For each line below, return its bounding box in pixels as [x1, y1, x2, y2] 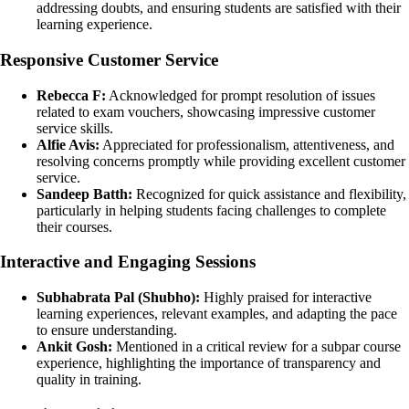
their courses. [37, 218, 112, 235]
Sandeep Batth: [37, 185, 132, 202]
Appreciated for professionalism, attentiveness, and [100, 136, 394, 152]
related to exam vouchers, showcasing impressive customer [37, 103, 375, 120]
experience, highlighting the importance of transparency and [37, 355, 381, 372]
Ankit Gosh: [37, 339, 112, 355]
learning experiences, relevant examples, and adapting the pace [37, 306, 397, 322]
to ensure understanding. [37, 322, 177, 339]
